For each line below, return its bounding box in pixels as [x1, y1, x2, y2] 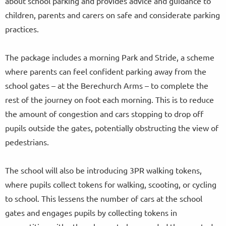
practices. [5, 24, 44, 34]
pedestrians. [5, 137, 53, 147]
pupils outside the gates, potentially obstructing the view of [5, 123, 218, 133]
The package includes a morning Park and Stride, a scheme [5, 52, 214, 63]
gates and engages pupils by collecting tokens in [5, 207, 177, 218]
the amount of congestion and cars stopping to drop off [5, 108, 203, 119]
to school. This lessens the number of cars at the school [5, 193, 202, 204]
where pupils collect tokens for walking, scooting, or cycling [5, 179, 216, 190]
